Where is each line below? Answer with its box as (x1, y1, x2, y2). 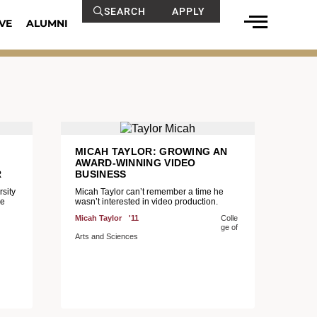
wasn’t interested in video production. (75, 197, 218, 207)
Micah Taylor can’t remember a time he (75, 187, 224, 197)
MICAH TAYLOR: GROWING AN (75, 146, 228, 157)
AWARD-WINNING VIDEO (75, 157, 196, 168)
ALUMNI (25, 17, 68, 30)
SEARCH (103, 6, 146, 17)
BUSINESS (75, 168, 127, 180)
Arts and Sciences (75, 232, 138, 241)
